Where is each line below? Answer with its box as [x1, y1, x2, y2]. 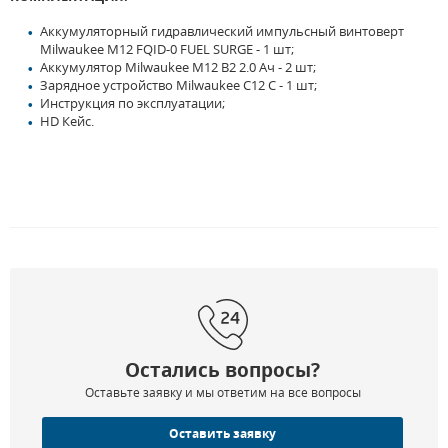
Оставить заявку [169, 425, 276, 443]
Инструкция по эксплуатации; [40, 94, 225, 113]
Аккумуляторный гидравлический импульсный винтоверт [40, 22, 404, 41]
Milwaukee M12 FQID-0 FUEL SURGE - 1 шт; [40, 40, 294, 59]
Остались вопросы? [125, 357, 320, 384]
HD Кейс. [40, 112, 94, 131]
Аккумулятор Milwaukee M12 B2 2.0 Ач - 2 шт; [40, 58, 316, 77]
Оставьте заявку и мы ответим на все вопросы [84, 384, 361, 402]
